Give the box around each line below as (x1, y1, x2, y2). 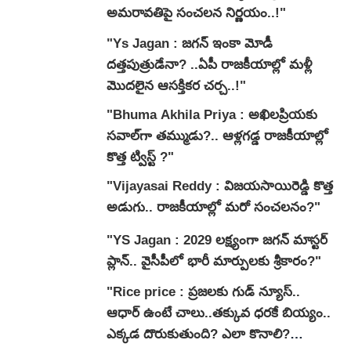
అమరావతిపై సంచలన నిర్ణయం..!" (107, 5, 286, 20)
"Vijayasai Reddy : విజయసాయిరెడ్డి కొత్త (107, 179, 333, 194)
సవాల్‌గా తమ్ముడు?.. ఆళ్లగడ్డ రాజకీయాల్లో (107, 128, 328, 143)
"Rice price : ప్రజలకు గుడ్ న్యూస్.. (107, 284, 300, 299)
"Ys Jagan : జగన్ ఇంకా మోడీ (107, 36, 273, 51)
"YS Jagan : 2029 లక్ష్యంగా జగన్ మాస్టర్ (107, 232, 327, 248)
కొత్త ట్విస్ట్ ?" (107, 150, 174, 165)
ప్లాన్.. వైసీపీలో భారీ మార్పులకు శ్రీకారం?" (107, 253, 321, 269)
